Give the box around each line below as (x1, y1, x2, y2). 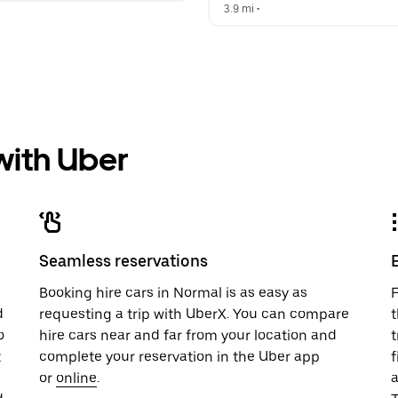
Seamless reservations (39, 251, 208, 270)
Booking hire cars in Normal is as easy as (39, 284, 307, 301)
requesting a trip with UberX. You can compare (39, 306, 349, 322)
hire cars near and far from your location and (39, 327, 337, 344)
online (56, 370, 97, 386)
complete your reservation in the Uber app (39, 348, 320, 365)
